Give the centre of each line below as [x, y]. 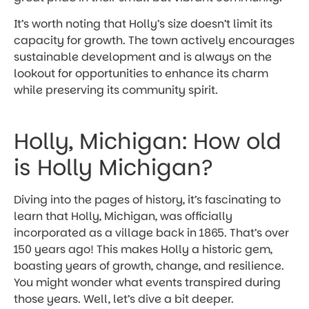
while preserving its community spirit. [116, 90]
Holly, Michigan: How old [148, 141]
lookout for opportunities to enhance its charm [141, 74]
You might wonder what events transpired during [147, 282]
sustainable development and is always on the [143, 57]
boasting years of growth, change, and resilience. [149, 266]
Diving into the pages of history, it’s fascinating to [147, 199]
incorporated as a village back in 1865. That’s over [151, 232]
